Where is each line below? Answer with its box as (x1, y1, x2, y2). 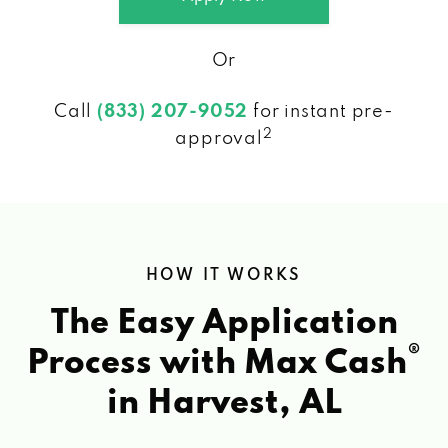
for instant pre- (248, 102, 394, 121)
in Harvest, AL (106, 386, 342, 421)
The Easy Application (50, 306, 398, 341)
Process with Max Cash (27, 346, 407, 381)
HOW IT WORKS (145, 267, 303, 284)
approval (175, 129, 263, 148)
